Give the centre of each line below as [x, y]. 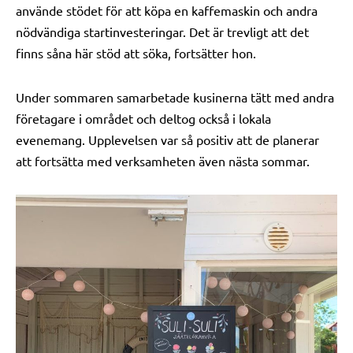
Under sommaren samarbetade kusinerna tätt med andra [175, 97]
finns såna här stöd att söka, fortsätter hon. [136, 53]
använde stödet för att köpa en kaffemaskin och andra [167, 10]
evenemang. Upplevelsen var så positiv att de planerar [167, 139]
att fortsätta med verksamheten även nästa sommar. [163, 161]
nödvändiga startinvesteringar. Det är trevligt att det [162, 32]
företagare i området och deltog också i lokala [143, 118]
